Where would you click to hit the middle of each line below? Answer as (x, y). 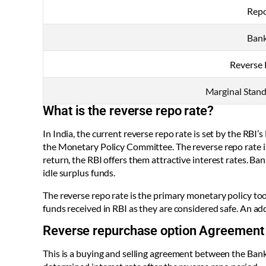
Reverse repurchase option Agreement (153, 231)
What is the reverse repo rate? (128, 111)
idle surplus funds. (80, 173)
